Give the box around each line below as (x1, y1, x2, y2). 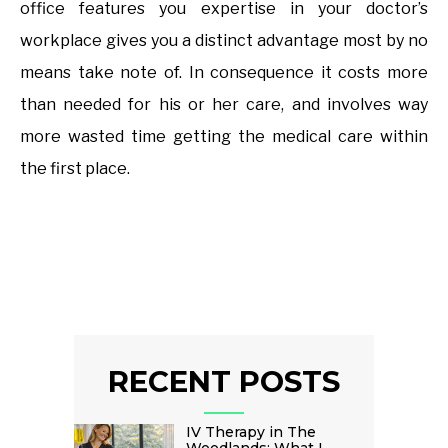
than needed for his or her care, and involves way (20, 94, 428, 114)
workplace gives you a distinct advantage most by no (20, 30, 428, 50)
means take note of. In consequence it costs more (20, 62, 428, 82)
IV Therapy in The (186, 422, 316, 441)
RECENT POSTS (108, 363, 340, 399)
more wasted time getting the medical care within (20, 126, 428, 146)
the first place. (20, 158, 130, 178)
